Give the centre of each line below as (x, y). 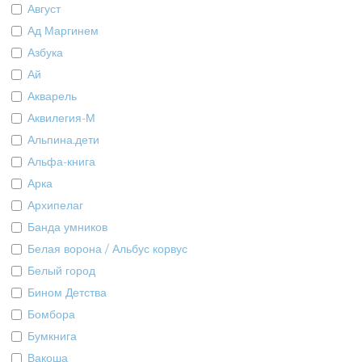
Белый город (62, 271)
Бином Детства (67, 293)
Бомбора (52, 315)
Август (44, 9)
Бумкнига (53, 337)
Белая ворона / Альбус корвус (108, 249)
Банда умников (68, 227)
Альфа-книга (62, 162)
